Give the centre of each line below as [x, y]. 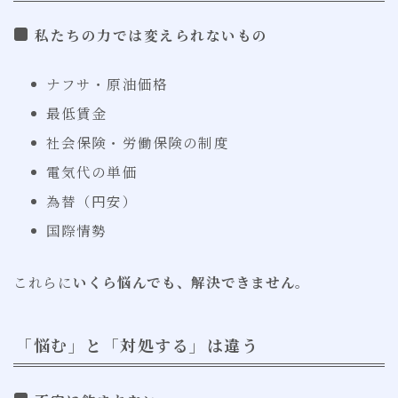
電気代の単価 [92, 172]
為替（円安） [92, 201]
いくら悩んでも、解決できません [184, 282]
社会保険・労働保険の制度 [137, 143]
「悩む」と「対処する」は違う [137, 344]
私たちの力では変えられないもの [151, 35]
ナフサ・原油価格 [107, 84]
